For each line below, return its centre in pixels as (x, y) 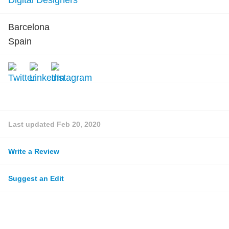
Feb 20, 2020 (79, 124)
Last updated (32, 124)
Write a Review (34, 151)
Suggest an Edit (36, 178)
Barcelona (29, 27)
